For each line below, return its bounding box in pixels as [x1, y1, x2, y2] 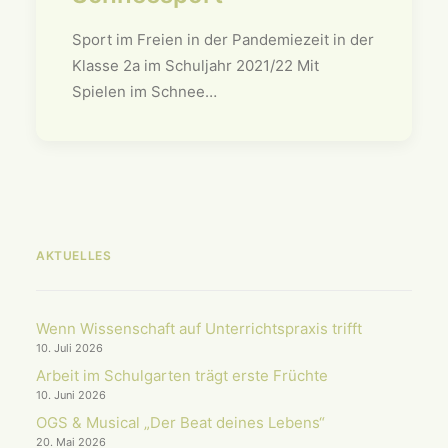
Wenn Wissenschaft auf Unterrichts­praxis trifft [36, 319, 362, 338]
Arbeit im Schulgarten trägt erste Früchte [36, 366, 328, 385]
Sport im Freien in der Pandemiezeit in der [72, 29, 374, 49]
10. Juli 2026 [36, 341, 103, 355]
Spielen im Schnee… [72, 81, 217, 101]
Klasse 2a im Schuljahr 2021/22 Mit [72, 55, 319, 75]
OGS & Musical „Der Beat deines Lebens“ [36, 413, 325, 432]
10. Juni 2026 [36, 388, 106, 402]
